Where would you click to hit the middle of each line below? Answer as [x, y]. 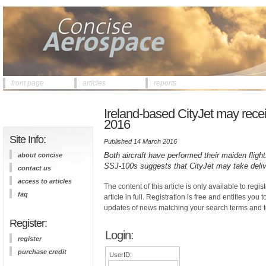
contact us [34, 168]
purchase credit [42, 252]
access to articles [45, 181]
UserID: [121, 255]
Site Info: [28, 140]
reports [165, 83]
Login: [119, 235]
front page [28, 83]
